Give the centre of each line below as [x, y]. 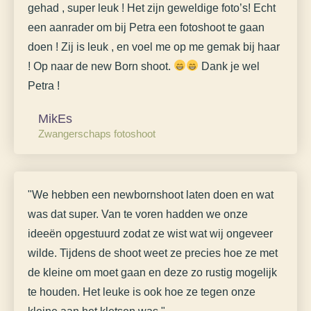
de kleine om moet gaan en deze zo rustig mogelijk [152, 272]
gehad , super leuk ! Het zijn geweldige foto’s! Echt [152, 8]
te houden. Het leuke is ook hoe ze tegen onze [142, 292]
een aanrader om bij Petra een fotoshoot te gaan [146, 27]
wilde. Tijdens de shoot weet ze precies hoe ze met [153, 253]
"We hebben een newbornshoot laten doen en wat [151, 194]
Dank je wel [229, 66]
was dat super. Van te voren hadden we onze [138, 214]
